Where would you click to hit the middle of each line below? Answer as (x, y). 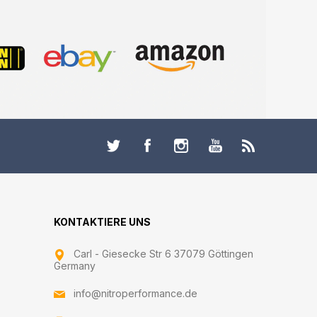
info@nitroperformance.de (136, 293)
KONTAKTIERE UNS (102, 222)
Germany (75, 266)
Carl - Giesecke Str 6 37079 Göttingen (163, 254)
